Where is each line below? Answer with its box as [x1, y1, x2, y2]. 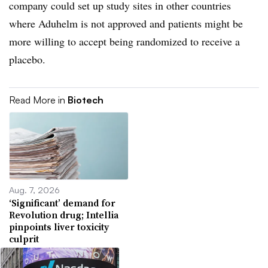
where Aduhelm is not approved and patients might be [9, 16, 243, 31]
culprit [9, 232, 39, 245]
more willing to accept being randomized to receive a [9, 34, 240, 48]
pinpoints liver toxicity [9, 220, 109, 233]
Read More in [9, 94, 68, 106]
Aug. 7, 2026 [9, 184, 60, 195]
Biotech [68, 94, 103, 106]
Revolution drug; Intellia [9, 208, 118, 221]
